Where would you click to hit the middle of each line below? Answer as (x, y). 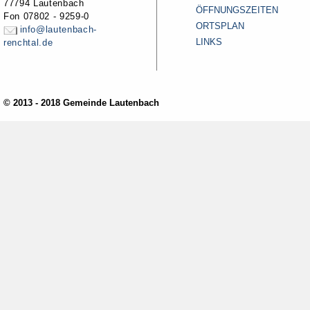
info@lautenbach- (58, 30)
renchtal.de (28, 43)
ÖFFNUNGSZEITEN (237, 10)
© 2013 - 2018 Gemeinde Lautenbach (82, 102)
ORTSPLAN (220, 26)
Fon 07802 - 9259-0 (46, 17)
